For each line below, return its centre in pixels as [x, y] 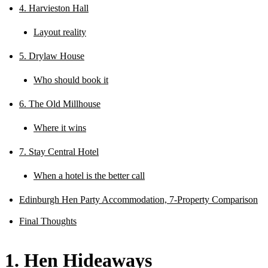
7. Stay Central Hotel [59, 151]
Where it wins [60, 127]
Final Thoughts [48, 221]
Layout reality [60, 32]
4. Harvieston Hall [54, 8]
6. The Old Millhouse [60, 103]
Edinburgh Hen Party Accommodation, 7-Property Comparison [138, 199]
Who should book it [71, 80]
